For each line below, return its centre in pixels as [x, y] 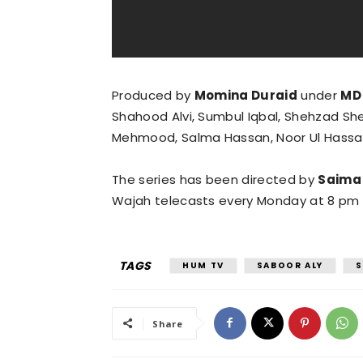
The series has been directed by [215, 179]
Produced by [153, 95]
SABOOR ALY [290, 265]
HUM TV [203, 265]
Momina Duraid [246, 95]
